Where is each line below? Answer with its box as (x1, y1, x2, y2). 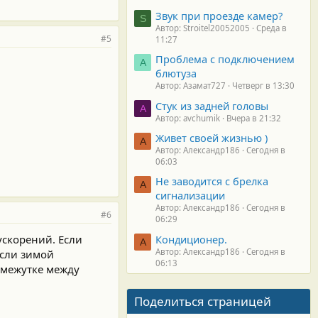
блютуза (155, 66, 197, 81)
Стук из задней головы (155, 98, 268, 113)
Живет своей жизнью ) (155, 130, 268, 145)
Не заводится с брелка (155, 174, 268, 189)
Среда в (256, 22, 287, 33)
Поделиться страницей (134, 292, 271, 309)
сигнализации (155, 188, 225, 203)
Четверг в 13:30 (232, 80, 295, 92)
